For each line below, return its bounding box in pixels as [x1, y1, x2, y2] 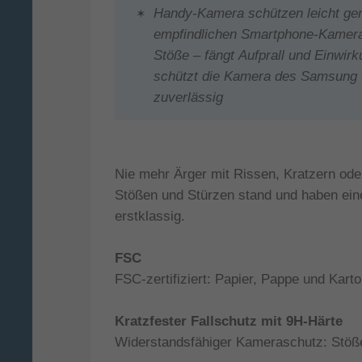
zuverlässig [154, 89, 223, 105]
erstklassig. [115, 208, 185, 224]
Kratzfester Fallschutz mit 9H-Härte [115, 313, 343, 329]
